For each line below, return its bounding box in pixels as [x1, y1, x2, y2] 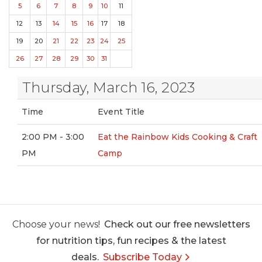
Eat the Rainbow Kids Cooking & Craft [98, 132, 258, 142]
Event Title [98, 106, 145, 117]
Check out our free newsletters [104, 219, 250, 230]
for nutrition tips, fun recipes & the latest [36, 235, 226, 246]
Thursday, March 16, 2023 [22, 79, 195, 96]
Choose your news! [12, 219, 100, 230]
